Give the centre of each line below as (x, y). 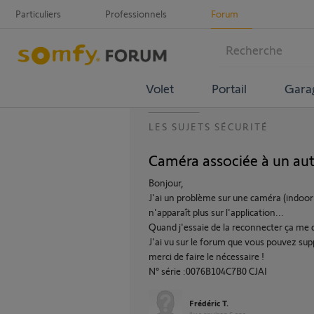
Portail (229, 88)
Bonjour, (166, 183)
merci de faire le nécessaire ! (206, 256)
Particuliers (38, 14)
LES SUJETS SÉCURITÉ (209, 127)
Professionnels (136, 14)
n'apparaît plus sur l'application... (216, 212)
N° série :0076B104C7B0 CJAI (208, 271)
